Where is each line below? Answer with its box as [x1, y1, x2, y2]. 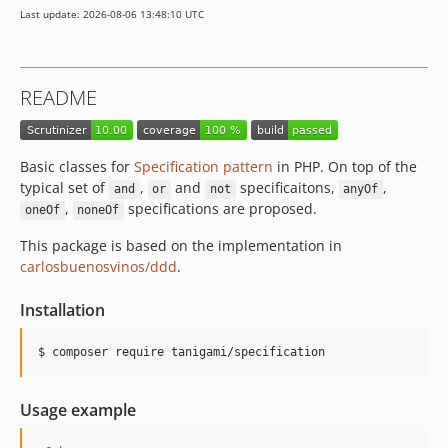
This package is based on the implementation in [20, 236, 342, 256]
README [20, 84, 97, 111]
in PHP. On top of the [273, 157, 417, 177]
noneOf [77, 203, 120, 218]
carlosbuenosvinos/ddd [20, 257, 177, 277]
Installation [20, 299, 105, 322]
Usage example [20, 399, 136, 422]
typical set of [20, 178, 109, 198]
